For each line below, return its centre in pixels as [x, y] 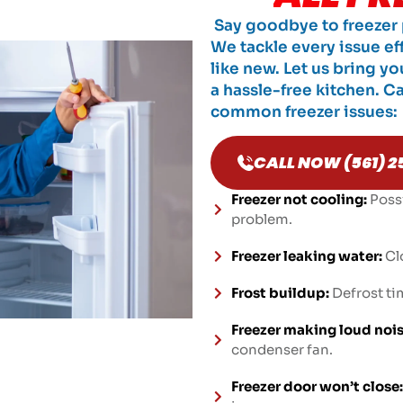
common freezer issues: [304, 112]
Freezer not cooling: [300, 199]
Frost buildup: [280, 292]
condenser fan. [282, 349]
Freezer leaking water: [306, 255]
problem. [261, 219]
